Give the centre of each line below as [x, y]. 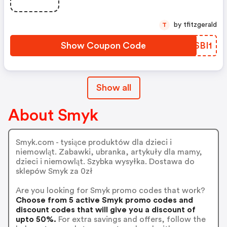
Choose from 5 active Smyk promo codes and [104, 200]
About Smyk [53, 116]
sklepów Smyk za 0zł [54, 171]
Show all [113, 88]
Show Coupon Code [103, 46]
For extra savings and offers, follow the [131, 219]
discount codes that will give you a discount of [105, 210]
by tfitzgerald [200, 25]
